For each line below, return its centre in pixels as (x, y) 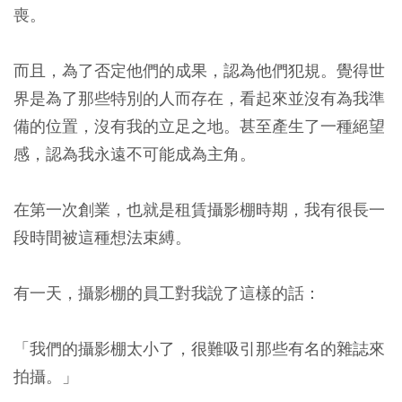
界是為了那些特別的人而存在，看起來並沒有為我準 (199, 99)
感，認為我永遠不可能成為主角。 (135, 154)
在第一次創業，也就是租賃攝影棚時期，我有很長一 (199, 210)
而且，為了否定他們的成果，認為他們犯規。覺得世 (199, 71)
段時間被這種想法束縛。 (102, 238)
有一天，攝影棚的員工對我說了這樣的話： (167, 293)
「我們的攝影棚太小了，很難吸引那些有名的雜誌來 (199, 349)
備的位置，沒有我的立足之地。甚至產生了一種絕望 (199, 127)
